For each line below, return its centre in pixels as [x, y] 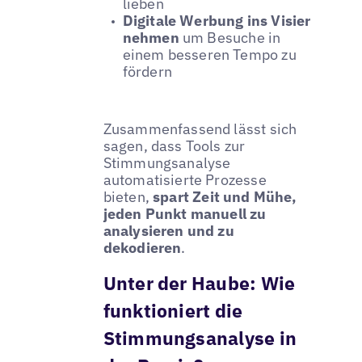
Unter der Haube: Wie [199, 283]
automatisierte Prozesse [185, 179]
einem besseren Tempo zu [209, 54]
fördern [147, 71]
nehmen [151, 37]
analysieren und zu [168, 230]
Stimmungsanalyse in [200, 338]
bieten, [128, 196]
